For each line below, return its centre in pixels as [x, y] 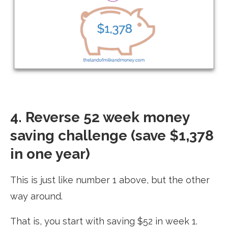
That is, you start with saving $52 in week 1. [104, 221]
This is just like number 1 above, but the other [110, 180]
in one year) [50, 154]
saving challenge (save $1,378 [112, 135]
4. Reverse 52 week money [100, 117]
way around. [36, 196]
